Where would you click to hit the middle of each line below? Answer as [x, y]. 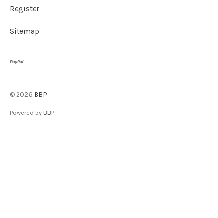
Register [25, 8]
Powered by [27, 113]
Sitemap [25, 31]
